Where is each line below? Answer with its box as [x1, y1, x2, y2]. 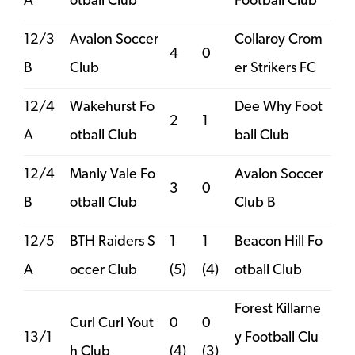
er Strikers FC [235, 60, 316, 76]
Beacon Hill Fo [235, 234, 323, 250]
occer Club [70, 262, 137, 278]
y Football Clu [235, 330, 319, 345]
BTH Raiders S [70, 234, 155, 250]
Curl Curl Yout [70, 315, 154, 331]
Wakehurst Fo [70, 99, 155, 115]
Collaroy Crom [235, 32, 323, 48]
